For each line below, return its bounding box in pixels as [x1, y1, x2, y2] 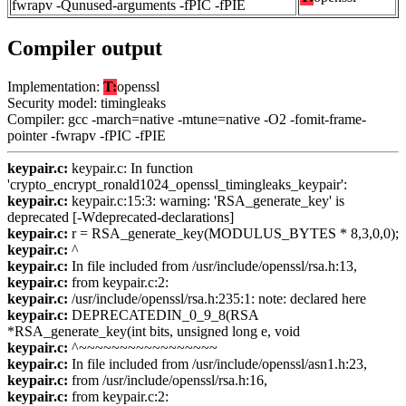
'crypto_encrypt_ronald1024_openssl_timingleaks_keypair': [7, 177, 347, 193]
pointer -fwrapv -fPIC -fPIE [7, 128, 166, 144]
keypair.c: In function [68, 160, 193, 177]
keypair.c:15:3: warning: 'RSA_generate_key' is [68, 193, 344, 209]
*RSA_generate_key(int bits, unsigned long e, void [7, 324, 300, 340]
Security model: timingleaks [7, 95, 166, 111]
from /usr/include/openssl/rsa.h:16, [68, 372, 267, 389]
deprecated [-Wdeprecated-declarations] [7, 209, 234, 226]
